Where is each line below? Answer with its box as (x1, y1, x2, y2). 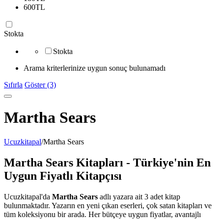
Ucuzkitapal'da (4, 192, 52, 201)
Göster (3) (25, 81, 56, 89)
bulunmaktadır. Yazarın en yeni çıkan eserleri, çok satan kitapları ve (4, 201, 212, 210)
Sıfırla (4, 81, 23, 89)
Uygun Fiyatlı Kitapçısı (4, 169, 122, 182)
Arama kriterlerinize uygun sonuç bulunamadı (24, 64, 165, 72)
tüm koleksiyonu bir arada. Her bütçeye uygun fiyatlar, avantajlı (4, 210, 201, 219)
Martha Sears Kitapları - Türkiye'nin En (4, 156, 211, 169)
